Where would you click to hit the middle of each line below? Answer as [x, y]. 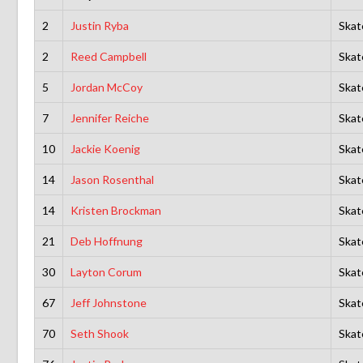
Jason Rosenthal [112, 179]
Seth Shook [99, 333]
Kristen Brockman [115, 210]
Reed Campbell [108, 56]
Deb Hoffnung [106, 241]
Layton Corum [106, 271]
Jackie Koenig [105, 148]
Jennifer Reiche [109, 117]
